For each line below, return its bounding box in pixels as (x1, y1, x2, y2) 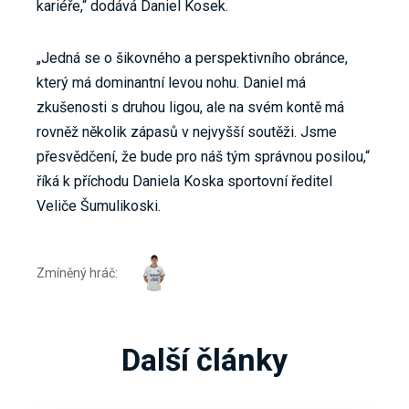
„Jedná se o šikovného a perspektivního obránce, (37, 49, 348, 68)
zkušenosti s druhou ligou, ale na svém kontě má (37, 99, 344, 117)
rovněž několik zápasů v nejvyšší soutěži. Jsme (37, 123, 337, 142)
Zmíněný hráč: (37, 265, 118, 280)
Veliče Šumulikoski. (37, 197, 161, 215)
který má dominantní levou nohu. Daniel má (37, 74, 306, 92)
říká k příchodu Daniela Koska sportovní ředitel (37, 173, 332, 191)
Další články (121, 341, 288, 379)
